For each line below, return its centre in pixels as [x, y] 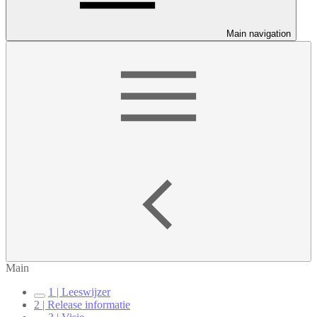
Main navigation [259, 34]
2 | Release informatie [82, 305]
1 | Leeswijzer [79, 292]
